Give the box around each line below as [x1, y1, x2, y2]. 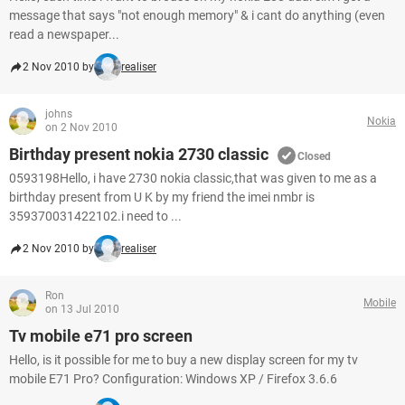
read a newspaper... [9, 27, 119, 42]
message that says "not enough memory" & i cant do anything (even [9, 8, 385, 23]
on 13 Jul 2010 [45, 303, 119, 316]
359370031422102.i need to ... [9, 209, 182, 223]
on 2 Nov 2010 [45, 121, 118, 134]
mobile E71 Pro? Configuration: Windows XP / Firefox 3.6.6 [9, 372, 337, 386]
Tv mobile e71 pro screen [9, 326, 193, 345]
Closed [297, 150, 331, 163]
